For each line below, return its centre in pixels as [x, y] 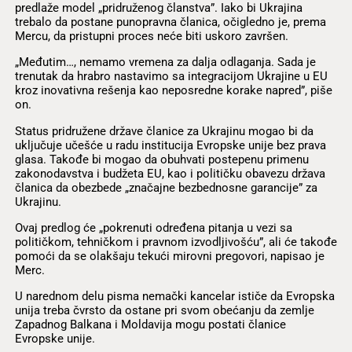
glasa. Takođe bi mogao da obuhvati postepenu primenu [161, 159]
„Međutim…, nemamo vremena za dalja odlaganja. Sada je [165, 62]
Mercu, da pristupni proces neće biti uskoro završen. [151, 37]
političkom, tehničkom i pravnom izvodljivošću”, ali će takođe [176, 242]
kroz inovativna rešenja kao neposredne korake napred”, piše [173, 91]
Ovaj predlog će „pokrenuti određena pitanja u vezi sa [153, 227]
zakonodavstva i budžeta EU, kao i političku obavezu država [170, 173]
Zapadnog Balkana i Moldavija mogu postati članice [150, 324]
